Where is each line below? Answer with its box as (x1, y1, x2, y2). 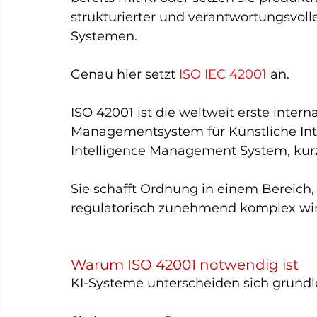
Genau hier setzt (71, 67, 179, 82)
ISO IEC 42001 (179, 67, 270, 82)
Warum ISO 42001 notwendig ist (71, 256, 299, 273)
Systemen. (71, 28, 137, 44)
